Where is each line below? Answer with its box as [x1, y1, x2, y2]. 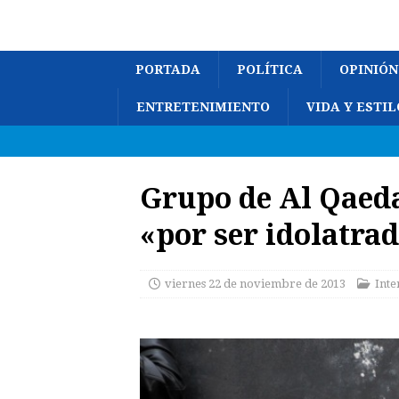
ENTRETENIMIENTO [136, 100, 270, 114]
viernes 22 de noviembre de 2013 [165, 277, 346, 290]
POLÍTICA [237, 62, 303, 77]
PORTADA [135, 62, 200, 77]
